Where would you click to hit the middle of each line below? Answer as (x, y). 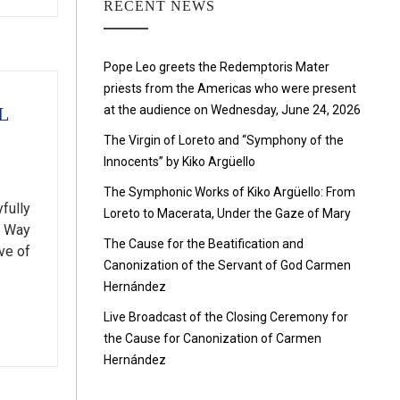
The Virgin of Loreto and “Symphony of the (224, 140)
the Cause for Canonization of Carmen (212, 338)
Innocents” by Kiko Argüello (179, 162)
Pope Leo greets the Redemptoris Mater (217, 67)
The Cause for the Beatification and (204, 244)
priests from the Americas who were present (230, 88)
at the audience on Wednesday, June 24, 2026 (232, 110)
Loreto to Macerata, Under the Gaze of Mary (227, 213)
